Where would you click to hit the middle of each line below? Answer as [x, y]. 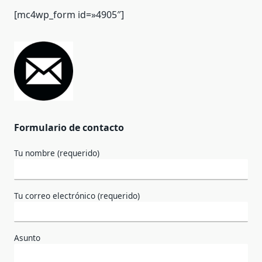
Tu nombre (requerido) [57, 153]
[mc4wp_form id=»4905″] [69, 14]
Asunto [27, 238]
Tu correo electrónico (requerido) [77, 195]
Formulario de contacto [69, 127]
